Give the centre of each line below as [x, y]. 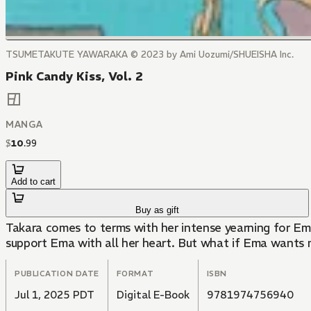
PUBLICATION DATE [57, 274]
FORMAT [135, 274]
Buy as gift [158, 210]
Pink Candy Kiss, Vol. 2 [74, 76]
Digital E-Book [153, 295]
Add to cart [33, 182]
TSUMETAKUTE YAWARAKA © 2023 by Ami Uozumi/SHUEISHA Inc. [150, 54]
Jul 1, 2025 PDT [54, 295]
